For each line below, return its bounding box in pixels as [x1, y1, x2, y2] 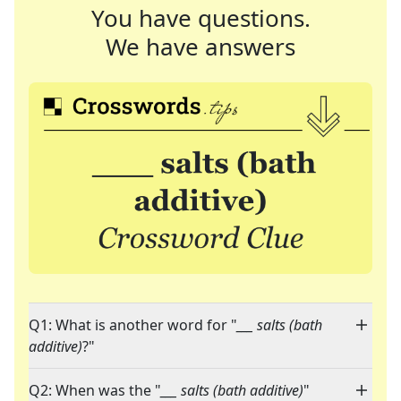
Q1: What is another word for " [29, 315, 237, 336]
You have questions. [90, 2, 311, 34]
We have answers [106, 30, 295, 63]
